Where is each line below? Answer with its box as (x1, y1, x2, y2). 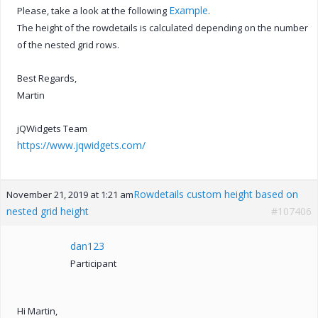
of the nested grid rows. (17, 38, 119, 51)
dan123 (70, 238, 104, 253)
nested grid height (6, 204, 89, 218)
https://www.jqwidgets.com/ (17, 138, 146, 152)
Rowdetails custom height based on (133, 187, 298, 201)
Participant (70, 256, 116, 270)
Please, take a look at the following (17, 4, 169, 17)
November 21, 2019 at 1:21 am (6, 187, 133, 201)
